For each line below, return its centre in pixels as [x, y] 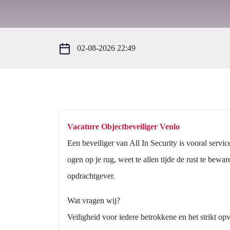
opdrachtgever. [91, 176]
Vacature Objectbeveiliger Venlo [123, 127]
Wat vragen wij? [94, 200]
